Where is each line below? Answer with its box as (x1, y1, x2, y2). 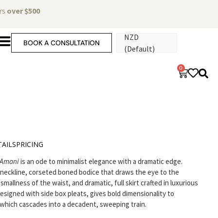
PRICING (16, 140, 43, 149)
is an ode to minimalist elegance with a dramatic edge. (19, 157, 182, 166)
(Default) (124, 44, 155, 54)
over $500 (7, 6, 40, 16)
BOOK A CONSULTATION (23, 38, 100, 48)
